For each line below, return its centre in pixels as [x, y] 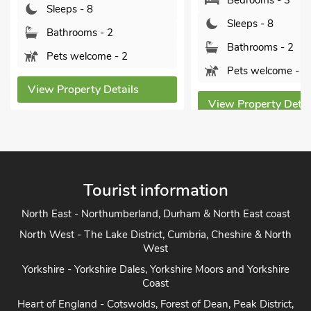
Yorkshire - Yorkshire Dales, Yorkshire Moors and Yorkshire [155, 269]
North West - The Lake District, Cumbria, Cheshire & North [155, 235]
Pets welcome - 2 [87, 56]
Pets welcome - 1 [268, 71]
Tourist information [155, 190]
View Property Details [83, 90]
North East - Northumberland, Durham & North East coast [155, 214]
